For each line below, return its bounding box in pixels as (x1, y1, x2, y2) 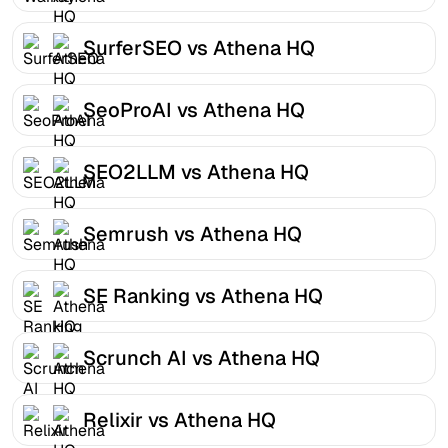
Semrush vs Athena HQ (83, 220, 302, 247)
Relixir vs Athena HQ (83, 406, 276, 433)
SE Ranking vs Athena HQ (83, 282, 323, 309)
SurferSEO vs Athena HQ (83, 34, 315, 61)
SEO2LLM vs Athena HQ (83, 158, 309, 185)
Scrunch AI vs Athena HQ (83, 344, 320, 371)
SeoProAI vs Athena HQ (83, 96, 305, 123)
